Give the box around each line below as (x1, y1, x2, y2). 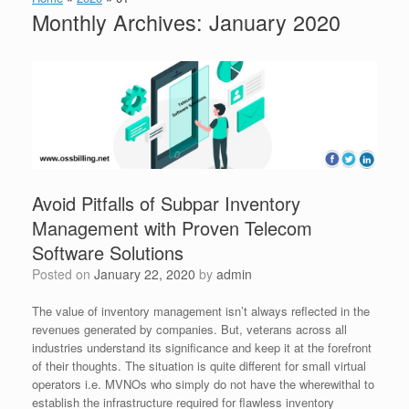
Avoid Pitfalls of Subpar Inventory (32, 190, 300, 217)
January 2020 (209, 6, 341, 38)
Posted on (40, 265, 94, 284)
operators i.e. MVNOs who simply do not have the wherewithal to (32, 375, 374, 393)
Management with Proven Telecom (32, 215, 312, 242)
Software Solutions (32, 239, 184, 267)
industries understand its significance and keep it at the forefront (32, 339, 372, 357)
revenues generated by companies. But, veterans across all (32, 320, 347, 339)
